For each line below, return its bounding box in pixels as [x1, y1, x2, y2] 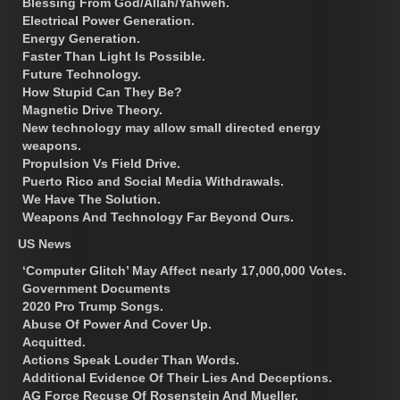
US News [18, 236, 71, 251]
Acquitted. [22, 334, 86, 349]
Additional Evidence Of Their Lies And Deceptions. [22, 370, 332, 385]
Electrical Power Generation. [22, 12, 195, 28]
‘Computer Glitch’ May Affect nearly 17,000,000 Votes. [22, 262, 346, 278]
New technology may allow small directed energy [22, 120, 321, 135]
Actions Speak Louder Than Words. [22, 352, 239, 367]
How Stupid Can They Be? [22, 84, 182, 99]
